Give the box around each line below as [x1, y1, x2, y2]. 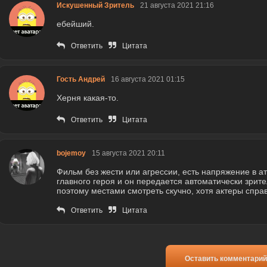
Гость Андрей [57, 75, 105, 84]
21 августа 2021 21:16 [140, 1, 214, 10]
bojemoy [57, 149, 86, 158]
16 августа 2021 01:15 [111, 75, 185, 84]
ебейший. [57, 19, 94, 29]
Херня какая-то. [57, 93, 121, 103]
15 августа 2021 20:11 [92, 149, 165, 158]
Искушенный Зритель [57, 1, 134, 10]
